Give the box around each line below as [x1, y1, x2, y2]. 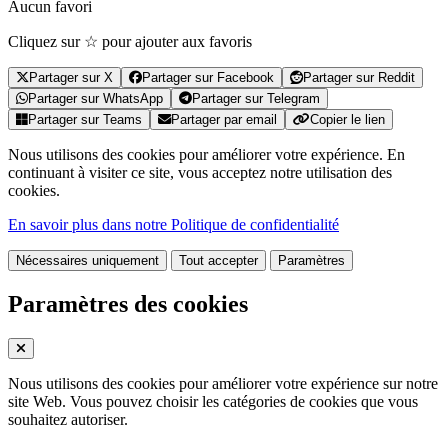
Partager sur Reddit [303, 70, 415, 86]
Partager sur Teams [28, 112, 142, 128]
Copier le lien [310, 112, 385, 128]
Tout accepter [179, 253, 258, 269]
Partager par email [171, 112, 277, 128]
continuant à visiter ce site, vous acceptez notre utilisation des [8, 164, 392, 182]
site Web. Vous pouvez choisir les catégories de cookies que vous [8, 392, 418, 410]
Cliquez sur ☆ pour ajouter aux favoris [8, 33, 252, 51]
